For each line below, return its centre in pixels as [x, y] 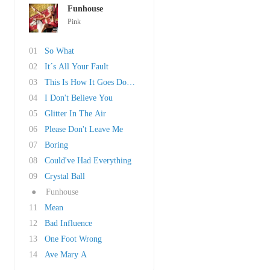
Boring [56, 145]
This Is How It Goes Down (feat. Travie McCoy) [128, 82]
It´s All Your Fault [77, 67]
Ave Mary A [66, 255]
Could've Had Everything [88, 161]
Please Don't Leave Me [84, 129]
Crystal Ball [65, 176]
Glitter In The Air [75, 114]
